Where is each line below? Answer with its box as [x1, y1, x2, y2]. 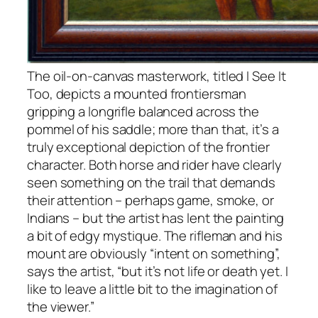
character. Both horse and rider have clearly [27, 155, 282, 175]
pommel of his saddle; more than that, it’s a [27, 120, 279, 139]
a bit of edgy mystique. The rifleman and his [27, 226, 283, 246]
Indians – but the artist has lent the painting [27, 209, 285, 228]
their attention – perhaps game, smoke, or [27, 191, 274, 210]
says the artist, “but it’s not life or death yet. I [27, 262, 288, 281]
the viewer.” [27, 297, 94, 317]
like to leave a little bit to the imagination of [27, 280, 278, 299]
